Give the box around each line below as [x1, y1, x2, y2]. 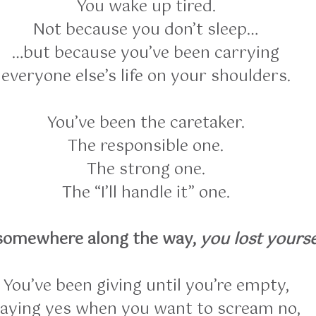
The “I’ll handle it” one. [61, 179, 230, 206]
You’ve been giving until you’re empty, [2, 272, 289, 299]
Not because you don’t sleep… [33, 16, 258, 43]
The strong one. [86, 156, 205, 183]
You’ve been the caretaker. [47, 109, 245, 136]
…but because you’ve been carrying [12, 39, 279, 66]
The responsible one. [68, 133, 224, 159]
